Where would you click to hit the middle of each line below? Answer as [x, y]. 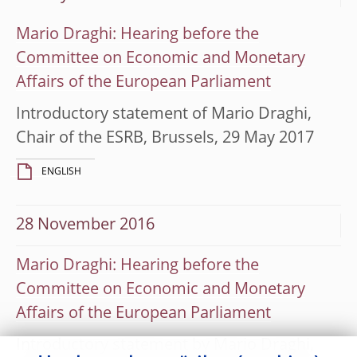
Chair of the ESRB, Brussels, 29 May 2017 [165, 138]
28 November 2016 [85, 225]
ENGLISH [61, 172]
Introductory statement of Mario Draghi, [164, 114]
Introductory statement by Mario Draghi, [165, 345]
